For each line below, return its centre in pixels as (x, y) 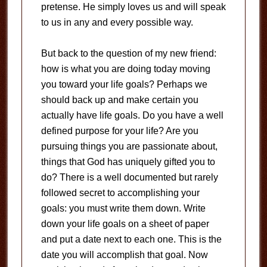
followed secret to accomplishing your (120, 193)
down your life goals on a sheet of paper (125, 224)
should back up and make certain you (119, 100)
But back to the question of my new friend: (128, 53)
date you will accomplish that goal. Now (124, 255)
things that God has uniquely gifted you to (128, 162)
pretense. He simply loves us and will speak (133, 7)
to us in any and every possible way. (117, 22)
